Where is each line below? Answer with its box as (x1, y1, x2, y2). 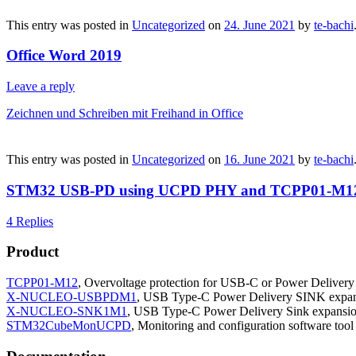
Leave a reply (6, 79, 75, 94)
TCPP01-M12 (6, 276, 78, 290)
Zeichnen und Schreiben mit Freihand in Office (6, 106, 243, 121)
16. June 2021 (224, 153, 295, 167)
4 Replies (6, 214, 53, 228)
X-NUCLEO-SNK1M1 (6, 304, 127, 319)
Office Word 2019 (6, 47, 122, 64)
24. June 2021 (224, 17, 295, 32)
